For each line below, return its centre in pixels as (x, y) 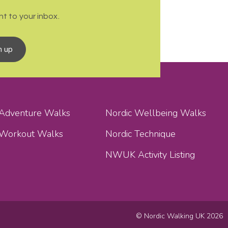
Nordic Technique (141, 134)
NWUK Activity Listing (150, 155)
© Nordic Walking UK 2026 (179, 216)
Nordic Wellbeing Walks (156, 113)
